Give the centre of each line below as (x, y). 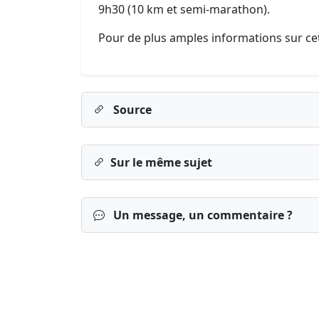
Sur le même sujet (161, 162)
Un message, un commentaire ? (202, 215)
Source (131, 110)
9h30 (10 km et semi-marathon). (184, 9)
